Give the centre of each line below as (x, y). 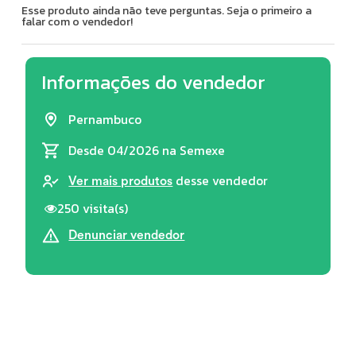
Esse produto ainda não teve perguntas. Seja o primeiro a (167, 10)
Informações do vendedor (154, 82)
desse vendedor (221, 181)
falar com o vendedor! (77, 21)
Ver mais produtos (121, 181)
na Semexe (194, 150)
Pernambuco (105, 119)
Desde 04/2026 (116, 150)
